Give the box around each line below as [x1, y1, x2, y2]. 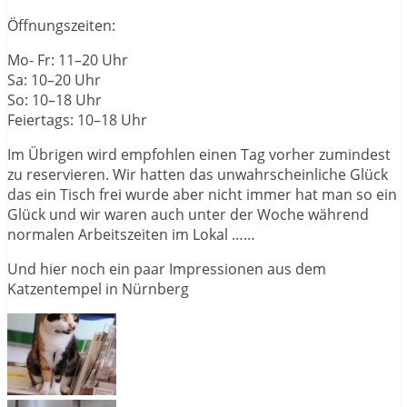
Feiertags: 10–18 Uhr [7, 109, 147, 130]
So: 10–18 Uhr [7, 89, 102, 110]
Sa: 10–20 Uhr [7, 69, 101, 90]
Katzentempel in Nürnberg [7, 278, 189, 299]
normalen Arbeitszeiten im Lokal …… [7, 223, 255, 244]
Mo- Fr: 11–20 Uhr [7, 49, 128, 70]
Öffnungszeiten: [7, 15, 115, 35]
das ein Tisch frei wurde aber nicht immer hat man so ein [7, 184, 397, 204]
